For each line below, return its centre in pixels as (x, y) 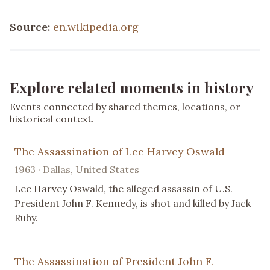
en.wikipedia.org (96, 27)
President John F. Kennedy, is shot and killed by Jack (133, 203)
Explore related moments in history (132, 87)
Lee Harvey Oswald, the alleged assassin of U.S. (124, 188)
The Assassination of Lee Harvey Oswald (120, 151)
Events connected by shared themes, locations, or (125, 106)
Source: (31, 27)
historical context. (52, 118)
